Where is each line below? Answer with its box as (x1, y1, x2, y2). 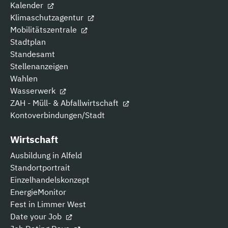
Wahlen (10, 73, 38, 83)
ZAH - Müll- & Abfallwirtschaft (10, 97, 121, 108)
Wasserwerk (10, 85, 58, 96)
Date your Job (10, 211, 64, 221)
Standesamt (10, 48, 55, 59)
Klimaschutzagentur (10, 12, 85, 22)
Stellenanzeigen (10, 61, 68, 71)
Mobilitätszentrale (10, 24, 79, 35)
